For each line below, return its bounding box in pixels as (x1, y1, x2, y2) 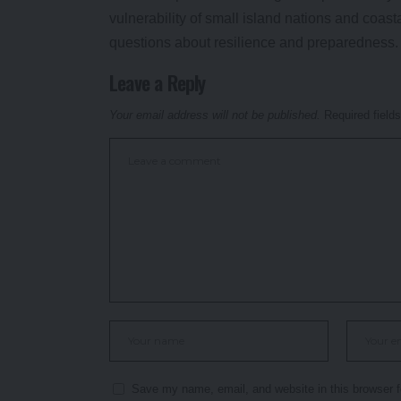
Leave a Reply (109, 67, 206, 97)
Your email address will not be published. (109, 107, 320, 122)
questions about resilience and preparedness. (109, 34, 398, 50)
